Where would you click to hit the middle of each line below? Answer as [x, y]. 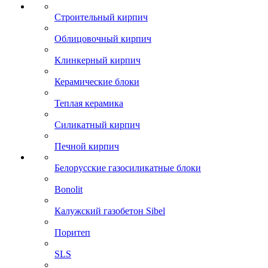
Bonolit [68, 190]
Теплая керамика [89, 103]
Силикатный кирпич [97, 125]
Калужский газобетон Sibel [110, 211]
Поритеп [72, 233]
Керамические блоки [97, 82]
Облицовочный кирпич [103, 39]
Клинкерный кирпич [98, 60]
